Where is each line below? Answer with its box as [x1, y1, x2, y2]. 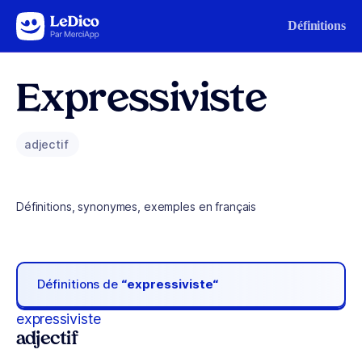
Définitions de [37, 276, 122, 293]
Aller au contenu [19, 15, 103, 29]
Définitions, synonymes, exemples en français [16, 200, 257, 213]
